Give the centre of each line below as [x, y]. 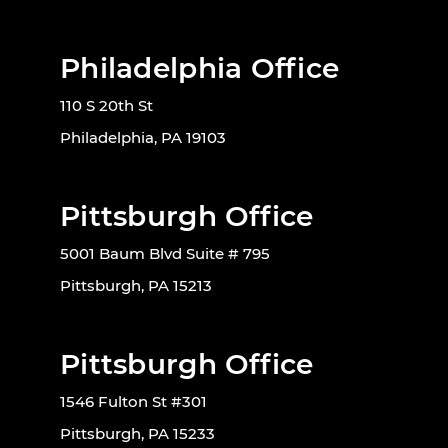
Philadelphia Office [200, 68]
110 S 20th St [106, 106]
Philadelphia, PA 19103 [143, 138]
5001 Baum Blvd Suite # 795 [165, 254]
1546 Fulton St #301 [133, 402]
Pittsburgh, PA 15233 [137, 434]
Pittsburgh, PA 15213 [136, 286]
